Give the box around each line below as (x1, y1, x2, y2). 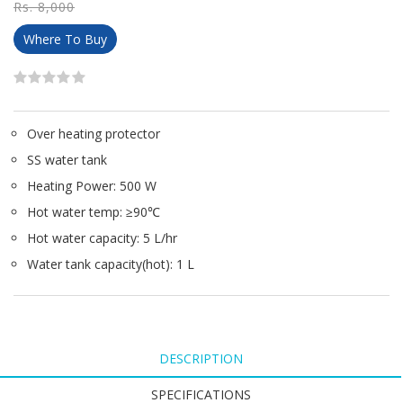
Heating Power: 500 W (27, 176, 157, 194)
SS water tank (27, 150, 107, 168)
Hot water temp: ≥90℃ (27, 202, 160, 220)
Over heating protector (27, 124, 160, 142)
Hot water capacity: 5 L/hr (27, 228, 177, 246)
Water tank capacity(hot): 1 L (27, 255, 194, 273)
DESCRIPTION (158, 349, 243, 367)
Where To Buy (23, 30, 107, 48)
